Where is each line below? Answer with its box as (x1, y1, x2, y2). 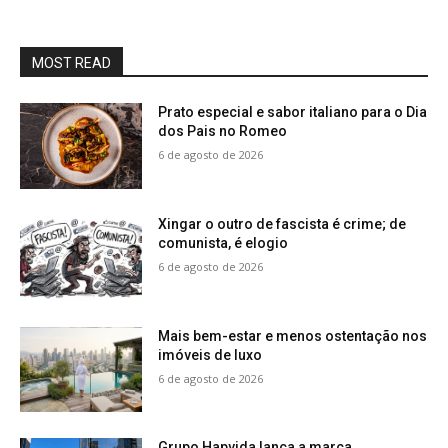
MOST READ (32, 55, 111, 72)
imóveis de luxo (158, 346, 263, 363)
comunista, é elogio (158, 235, 289, 252)
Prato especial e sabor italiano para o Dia (158, 104, 428, 121)
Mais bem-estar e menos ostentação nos (158, 327, 428, 344)
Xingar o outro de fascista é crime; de (158, 216, 407, 233)
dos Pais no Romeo (158, 123, 288, 140)
